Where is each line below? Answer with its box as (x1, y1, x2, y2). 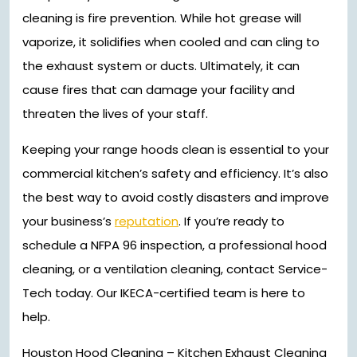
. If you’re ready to (178, 212, 284, 229)
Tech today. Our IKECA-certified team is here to (22, 284, 305, 301)
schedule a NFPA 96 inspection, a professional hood (22, 236, 327, 253)
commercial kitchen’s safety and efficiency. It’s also (22, 164, 328, 182)
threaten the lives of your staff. (22, 104, 208, 122)
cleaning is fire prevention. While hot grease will (22, 9, 301, 26)
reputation (115, 212, 178, 229)
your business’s (22, 212, 115, 229)
